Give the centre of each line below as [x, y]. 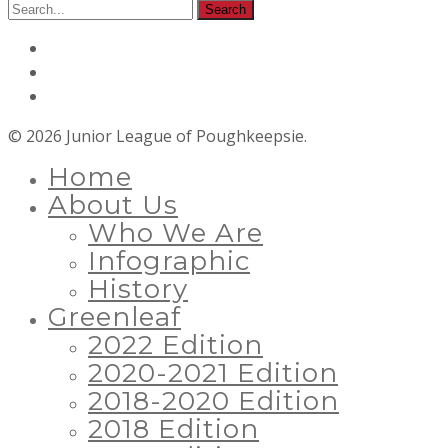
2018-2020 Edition [213, 400]
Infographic [169, 260]
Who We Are [175, 232]
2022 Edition [175, 344]
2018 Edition [173, 428]
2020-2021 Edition [213, 372]
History [138, 288]
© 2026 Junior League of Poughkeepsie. [157, 135]
